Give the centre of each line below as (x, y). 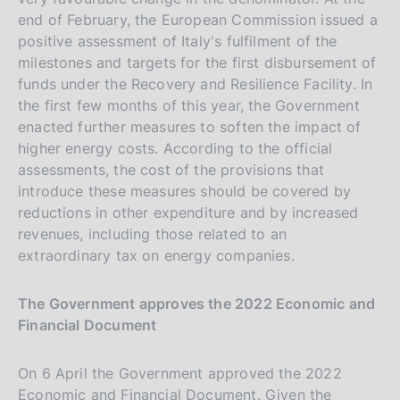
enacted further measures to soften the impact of (190, 126)
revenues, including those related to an (153, 233)
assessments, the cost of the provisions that (171, 169)
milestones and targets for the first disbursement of (197, 62)
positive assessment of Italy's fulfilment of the (178, 41)
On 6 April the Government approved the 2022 (180, 373)
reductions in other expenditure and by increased (188, 212)
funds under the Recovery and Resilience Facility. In (196, 83)
